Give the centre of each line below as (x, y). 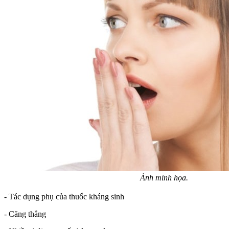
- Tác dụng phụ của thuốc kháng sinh (64, 196)
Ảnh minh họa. (164, 177)
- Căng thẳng (25, 214)
